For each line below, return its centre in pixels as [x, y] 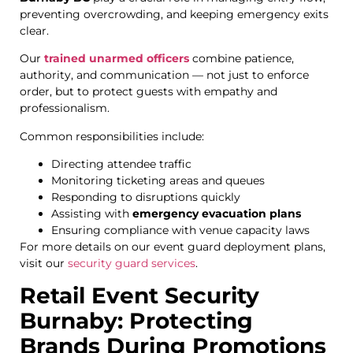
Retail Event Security [139, 296]
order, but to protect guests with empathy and [149, 92]
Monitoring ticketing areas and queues [158, 180]
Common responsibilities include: [112, 136]
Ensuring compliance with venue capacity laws [180, 230]
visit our [42, 263]
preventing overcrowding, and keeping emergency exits [174, 14]
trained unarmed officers [117, 59]
